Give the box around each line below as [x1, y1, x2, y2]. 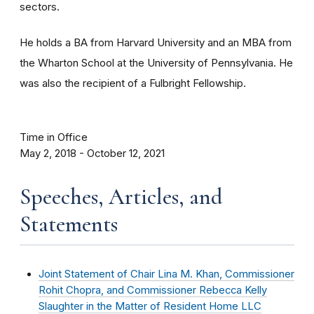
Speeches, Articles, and [20, 183, 223, 210]
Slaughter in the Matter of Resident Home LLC [39, 300, 261, 313]
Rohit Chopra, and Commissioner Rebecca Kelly [39, 284, 267, 296]
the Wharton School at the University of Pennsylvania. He [20, 56, 293, 69]
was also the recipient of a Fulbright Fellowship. [20, 76, 246, 90]
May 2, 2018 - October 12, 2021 [20, 147, 165, 160]
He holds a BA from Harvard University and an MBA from [20, 36, 292, 49]
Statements [20, 210, 118, 238]
